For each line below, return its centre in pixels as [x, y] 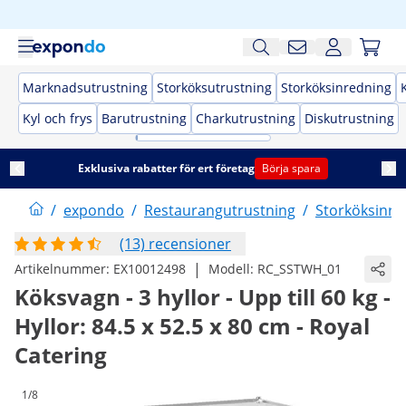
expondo [94, 210]
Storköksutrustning [214, 87]
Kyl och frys [58, 118]
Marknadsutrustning [85, 87]
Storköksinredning [336, 87]
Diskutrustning [349, 118]
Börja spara [291, 168]
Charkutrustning [246, 118]
